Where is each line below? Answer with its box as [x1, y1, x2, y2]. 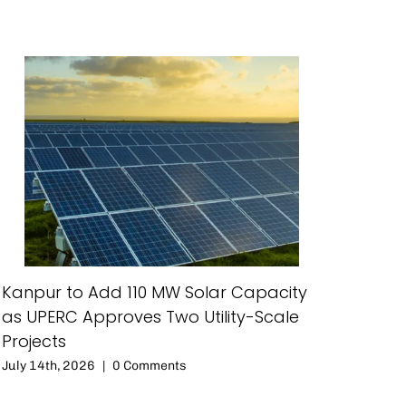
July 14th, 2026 [2, 358, 95, 374]
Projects [2, 330, 66, 353]
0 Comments [112, 358, 187, 374]
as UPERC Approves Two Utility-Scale [2, 305, 299, 329]
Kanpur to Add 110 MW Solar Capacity [2, 281, 307, 304]
